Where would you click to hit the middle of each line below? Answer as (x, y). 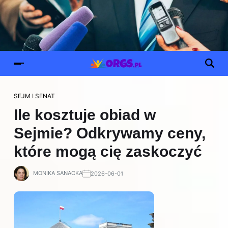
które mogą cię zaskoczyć (108, 151)
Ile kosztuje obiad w (85, 115)
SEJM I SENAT (34, 96)
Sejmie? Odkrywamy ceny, (110, 133)
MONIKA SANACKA (58, 173)
